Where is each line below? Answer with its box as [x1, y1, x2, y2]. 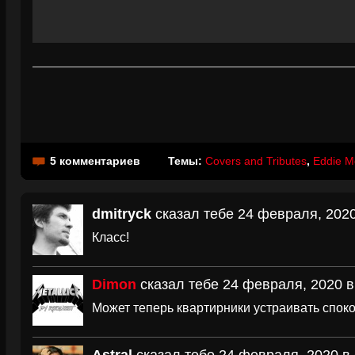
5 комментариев [50, 155, 140, 167]
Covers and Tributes [205, 155, 307, 167]
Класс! [92, 230, 129, 244]
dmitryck [92, 206, 151, 222]
